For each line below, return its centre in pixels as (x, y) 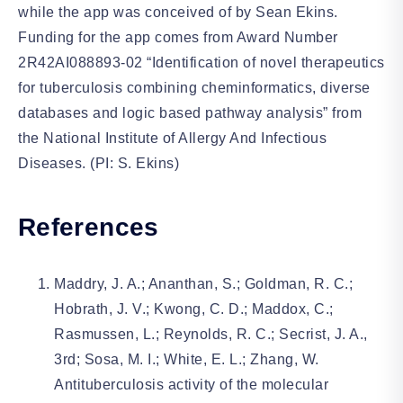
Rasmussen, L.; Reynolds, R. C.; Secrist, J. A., (211, 335)
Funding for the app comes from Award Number (178, 37)
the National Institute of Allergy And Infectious (172, 138)
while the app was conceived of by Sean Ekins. (178, 12)
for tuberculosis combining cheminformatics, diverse (194, 88)
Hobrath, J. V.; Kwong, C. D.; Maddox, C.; (194, 309)
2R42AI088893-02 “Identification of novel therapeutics (201, 63)
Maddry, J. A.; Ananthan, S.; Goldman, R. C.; (203, 284)
